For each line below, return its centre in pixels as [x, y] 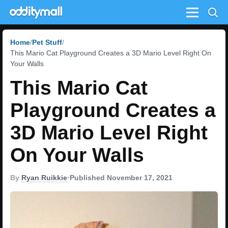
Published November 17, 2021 [121, 178]
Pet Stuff [47, 42]
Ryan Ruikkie [44, 178]
